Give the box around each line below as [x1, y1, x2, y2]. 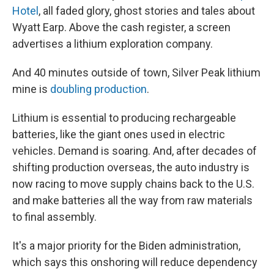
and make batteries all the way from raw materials [12, 193, 253, 207]
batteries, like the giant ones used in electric [12, 127, 225, 141]
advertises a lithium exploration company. [12, 37, 213, 50]
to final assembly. [12, 210, 97, 223]
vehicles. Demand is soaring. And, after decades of [12, 144, 257, 157]
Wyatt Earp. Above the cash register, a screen [12, 20, 231, 34]
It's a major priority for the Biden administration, [12, 239, 240, 252]
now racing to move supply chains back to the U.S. [12, 177, 254, 190]
